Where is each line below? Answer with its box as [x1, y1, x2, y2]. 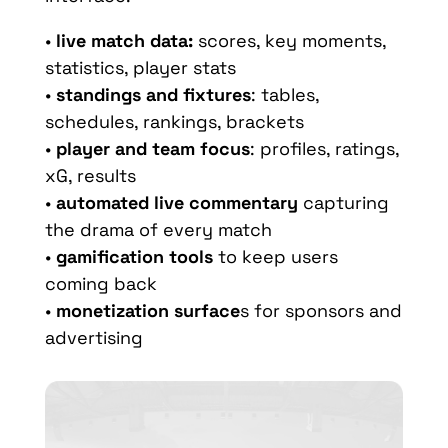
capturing [297, 190, 389, 214]
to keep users [212, 244, 338, 268]
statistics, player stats [44, 55, 236, 79]
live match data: [50, 28, 193, 52]
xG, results [44, 163, 136, 187]
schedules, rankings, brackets [44, 109, 304, 133]
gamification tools [55, 244, 213, 268]
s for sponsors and [239, 298, 402, 322]
